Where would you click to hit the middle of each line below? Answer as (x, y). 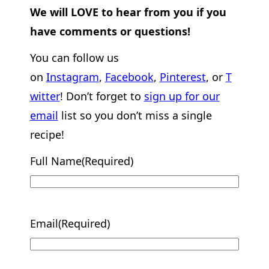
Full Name (56, 161)
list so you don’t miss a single (135, 116)
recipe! (47, 135)
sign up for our (182, 96)
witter (45, 96)
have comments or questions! (110, 31)
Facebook (129, 77)
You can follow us (74, 58)
